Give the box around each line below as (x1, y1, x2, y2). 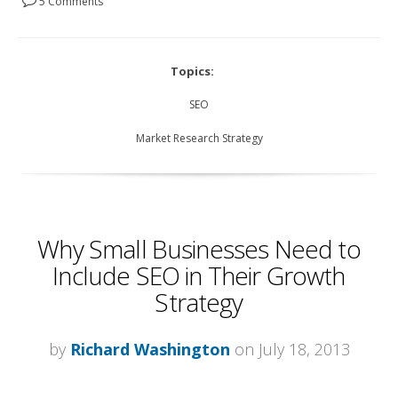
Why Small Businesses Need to (37, 232, 361, 267)
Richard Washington (69, 338, 230, 361)
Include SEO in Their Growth (52, 259, 346, 293)
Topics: (171, 63, 214, 80)
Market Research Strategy (135, 131, 263, 147)
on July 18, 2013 (229, 338, 350, 361)
